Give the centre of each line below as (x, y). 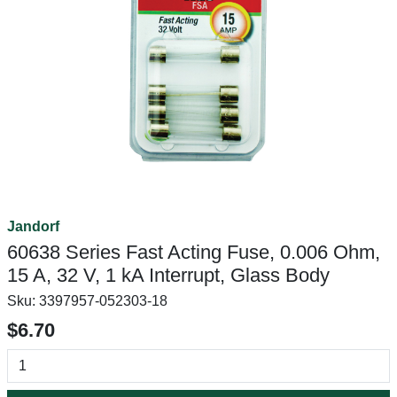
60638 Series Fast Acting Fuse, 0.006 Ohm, (194, 252)
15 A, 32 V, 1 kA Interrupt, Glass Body (168, 275)
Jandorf (33, 226)
